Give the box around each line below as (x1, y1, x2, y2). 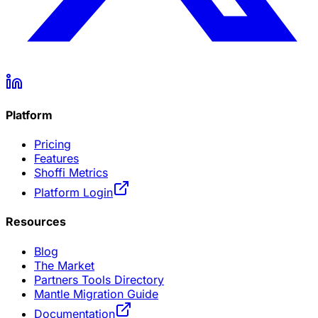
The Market (34, 258, 94, 273)
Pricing (34, 137, 71, 152)
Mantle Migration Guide (34, 286, 158, 301)
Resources (6, 214, 66, 229)
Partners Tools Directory (34, 272, 164, 287)
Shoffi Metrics (34, 165, 108, 180)
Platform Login (34, 185, 113, 200)
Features (34, 151, 79, 166)
